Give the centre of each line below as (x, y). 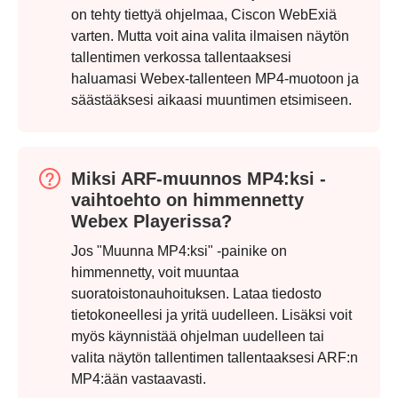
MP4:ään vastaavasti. (139, 379)
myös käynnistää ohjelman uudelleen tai (198, 337)
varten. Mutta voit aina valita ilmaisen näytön (210, 36)
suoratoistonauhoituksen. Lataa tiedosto (196, 294)
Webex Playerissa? (151, 222)
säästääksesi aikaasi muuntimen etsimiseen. (211, 100)
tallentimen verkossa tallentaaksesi (181, 58)
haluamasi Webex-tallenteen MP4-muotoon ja (215, 79)
